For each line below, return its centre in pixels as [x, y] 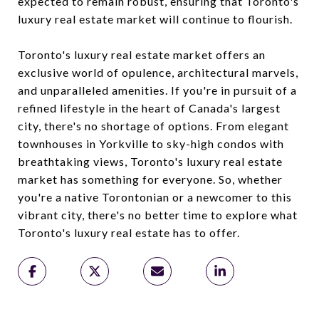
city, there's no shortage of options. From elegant [153, 126]
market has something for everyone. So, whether [150, 179]
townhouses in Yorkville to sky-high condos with [151, 143]
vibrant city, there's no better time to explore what [158, 215]
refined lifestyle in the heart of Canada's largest [149, 108]
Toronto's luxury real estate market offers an [142, 54]
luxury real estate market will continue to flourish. [155, 19]
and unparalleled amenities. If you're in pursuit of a [157, 90]
